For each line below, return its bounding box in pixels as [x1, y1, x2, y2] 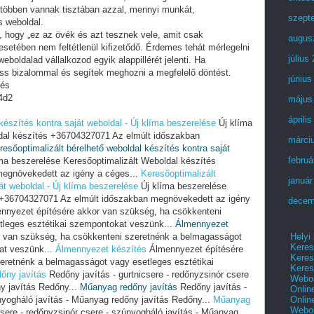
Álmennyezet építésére [146, 244, 243, 254]
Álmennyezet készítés [55, 244, 146, 254]
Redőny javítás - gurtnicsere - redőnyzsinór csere [46, 269, 249, 280]
